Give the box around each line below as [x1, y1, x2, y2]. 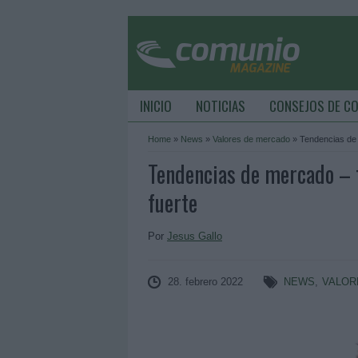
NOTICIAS [196, 96, 245, 116]
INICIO [140, 96, 172, 116]
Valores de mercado [213, 134, 290, 144]
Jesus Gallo [167, 230, 222, 242]
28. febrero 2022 [168, 276, 243, 288]
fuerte [148, 186, 197, 219]
